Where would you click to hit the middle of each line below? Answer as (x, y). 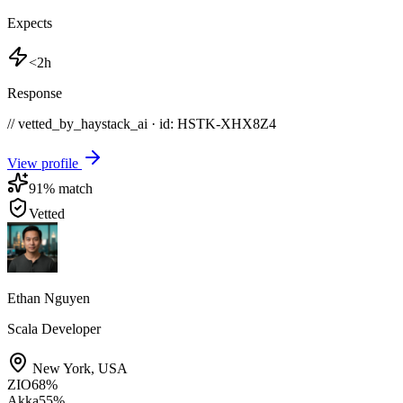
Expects (30, 22)
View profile (45, 163)
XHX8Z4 (248, 123)
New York (62, 368)
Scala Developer (54, 328)
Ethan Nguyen (49, 298)
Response (35, 93)
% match (68, 188)
